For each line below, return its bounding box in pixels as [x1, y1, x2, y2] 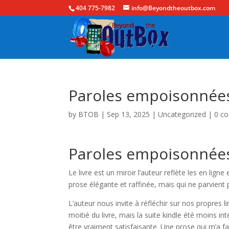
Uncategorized [158, 109, 207, 119]
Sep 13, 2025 [107, 109, 150, 119]
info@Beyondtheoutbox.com [131, 4, 216, 12]
